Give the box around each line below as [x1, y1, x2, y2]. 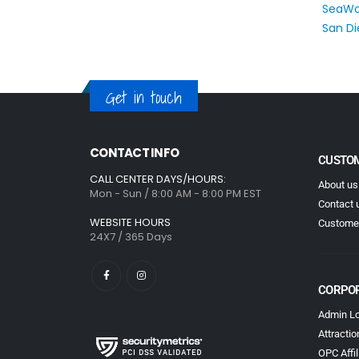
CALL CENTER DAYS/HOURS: [90, 171, 226, 188]
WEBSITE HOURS [90, 215, 171, 231]
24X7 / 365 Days [90, 229, 172, 245]
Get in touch [106, 84, 182, 111]
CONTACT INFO [90, 144, 179, 162]
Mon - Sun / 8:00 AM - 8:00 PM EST [90, 186, 261, 202]
